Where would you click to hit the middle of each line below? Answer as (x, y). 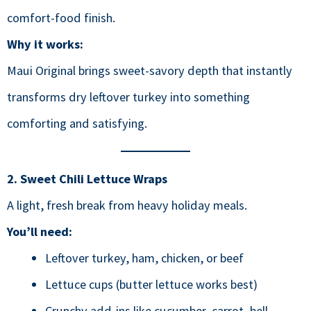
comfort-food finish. (61, 17)
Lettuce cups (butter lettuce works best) (151, 284)
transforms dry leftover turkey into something (128, 96)
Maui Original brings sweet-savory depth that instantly (150, 70)
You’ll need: (40, 231)
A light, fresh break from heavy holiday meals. (127, 205)
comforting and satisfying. (77, 123)
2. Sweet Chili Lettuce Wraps (87, 178)
